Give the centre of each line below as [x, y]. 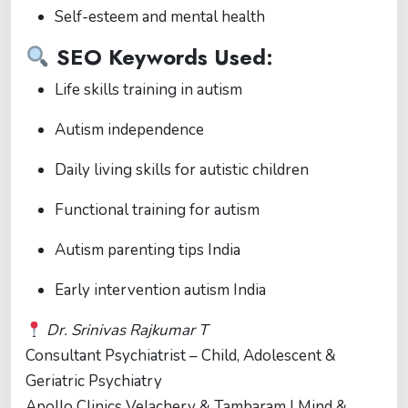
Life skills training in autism [148, 90]
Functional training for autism [157, 210]
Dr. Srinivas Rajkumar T [127, 331]
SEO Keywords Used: [161, 58]
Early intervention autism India [160, 291]
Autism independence [129, 130]
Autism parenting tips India [148, 250]
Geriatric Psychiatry [94, 382]
